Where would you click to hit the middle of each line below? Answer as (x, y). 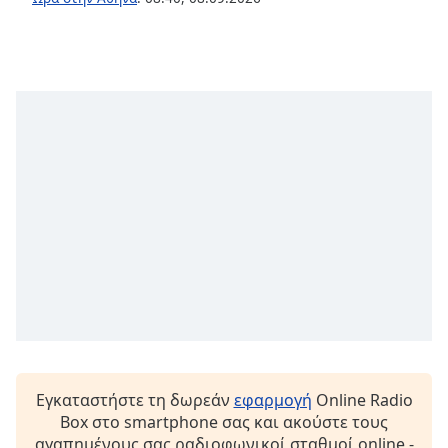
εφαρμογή (272, 399)
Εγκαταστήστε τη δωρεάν (134, 399)
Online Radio (362, 399)
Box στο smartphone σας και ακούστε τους (224, 421)
